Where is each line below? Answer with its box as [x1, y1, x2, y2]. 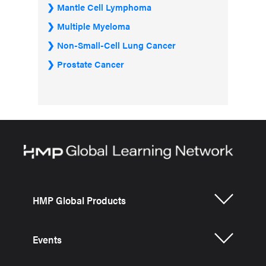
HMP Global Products [33, 193, 126, 207]
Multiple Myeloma [57, 20, 130, 32]
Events [33, 232, 62, 246]
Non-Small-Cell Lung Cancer [57, 39, 176, 51]
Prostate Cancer [57, 58, 124, 70]
